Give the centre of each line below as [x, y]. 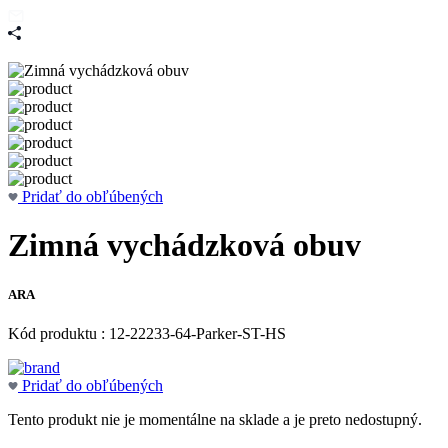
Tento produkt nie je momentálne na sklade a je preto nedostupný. [215, 419]
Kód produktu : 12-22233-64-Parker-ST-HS [147, 333]
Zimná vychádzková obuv [184, 245]
